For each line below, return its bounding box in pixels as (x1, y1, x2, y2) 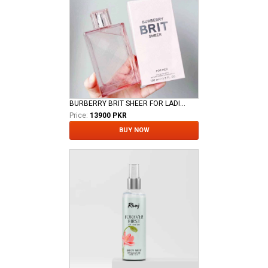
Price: (69, 111, 88, 120)
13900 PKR (90, 111, 127, 120)
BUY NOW (118, 126, 150, 134)
